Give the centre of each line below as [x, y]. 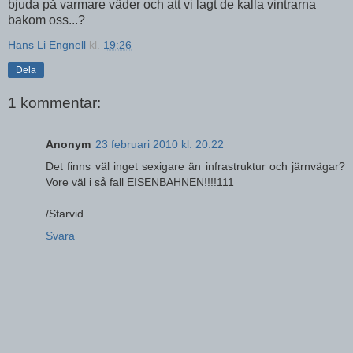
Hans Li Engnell [48, 45]
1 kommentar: [54, 103]
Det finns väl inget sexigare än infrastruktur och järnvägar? [195, 166]
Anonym [68, 144]
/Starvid [65, 213]
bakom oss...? [46, 20]
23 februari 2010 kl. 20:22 [160, 144]
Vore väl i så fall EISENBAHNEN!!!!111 [140, 182]
